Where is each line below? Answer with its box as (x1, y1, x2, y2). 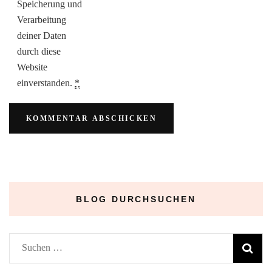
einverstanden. (17, 77, 75, 88)
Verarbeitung (17, 14, 66, 25)
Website (17, 61, 47, 72)
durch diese (17, 46, 61, 56)
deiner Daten (17, 30, 66, 41)
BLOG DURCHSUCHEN (76, 194, 196, 204)
